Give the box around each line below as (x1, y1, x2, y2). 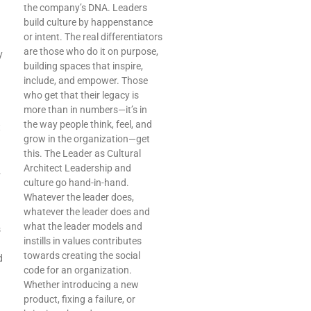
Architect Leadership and (24, 162, 131, 174)
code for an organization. (24, 264, 132, 276)
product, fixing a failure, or (24, 294, 135, 305)
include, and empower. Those (24, 75, 148, 87)
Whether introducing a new (24, 279, 139, 291)
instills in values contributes (24, 235, 142, 247)
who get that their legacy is (24, 90, 139, 101)
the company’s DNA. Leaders (24, 2, 147, 14)
